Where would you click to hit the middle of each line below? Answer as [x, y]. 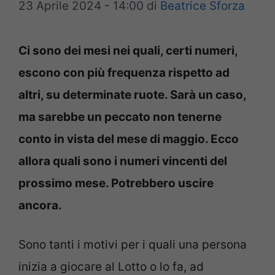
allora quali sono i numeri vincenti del [123, 161]
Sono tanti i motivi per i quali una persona [133, 245]
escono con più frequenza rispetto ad [124, 72]
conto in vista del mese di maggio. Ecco [129, 139]
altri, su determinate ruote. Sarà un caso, [132, 95]
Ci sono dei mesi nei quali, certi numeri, [128, 50]
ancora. [40, 205]
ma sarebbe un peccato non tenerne [120, 117]
